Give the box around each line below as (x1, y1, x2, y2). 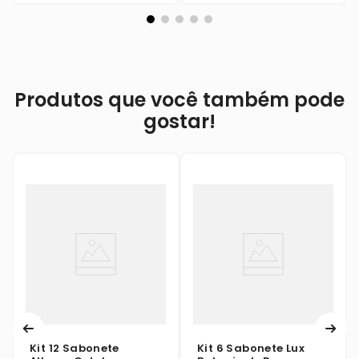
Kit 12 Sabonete (30, 341, 119, 356)
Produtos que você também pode (14, 87, 345, 113)
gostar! (143, 108, 216, 135)
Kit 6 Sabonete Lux (197, 341, 305, 356)
